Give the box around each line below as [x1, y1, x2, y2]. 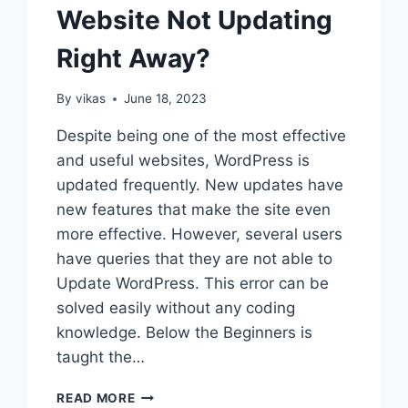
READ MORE [56, 391, 136, 406]
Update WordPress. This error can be [56, 274, 330, 293]
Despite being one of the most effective [56, 127, 347, 146]
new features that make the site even [56, 200, 331, 219]
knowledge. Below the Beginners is [56, 323, 313, 342]
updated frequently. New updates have [56, 176, 344, 195]
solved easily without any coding [56, 299, 296, 318]
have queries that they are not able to [56, 250, 333, 269]
